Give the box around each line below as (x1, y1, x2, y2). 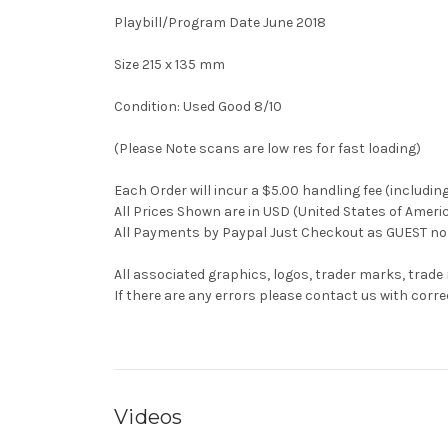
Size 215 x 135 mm (114, 55, 228, 73)
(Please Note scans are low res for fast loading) (114, 139, 421, 157)
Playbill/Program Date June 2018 (114, 13, 326, 31)
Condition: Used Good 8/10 (114, 97, 282, 115)
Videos (114, 404, 183, 429)
